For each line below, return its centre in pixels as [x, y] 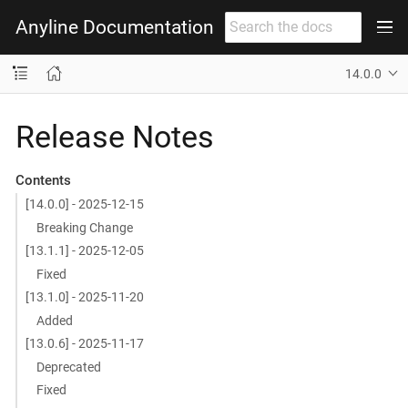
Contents [43, 180]
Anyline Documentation [115, 27]
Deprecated [69, 367]
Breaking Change [85, 227]
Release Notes [115, 136]
